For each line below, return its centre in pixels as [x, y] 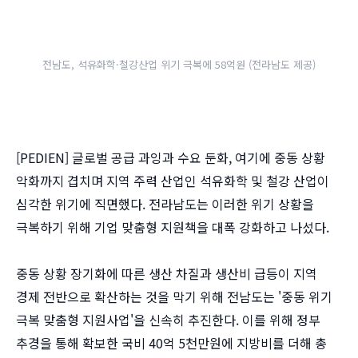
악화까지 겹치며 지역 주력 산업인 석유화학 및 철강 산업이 [173, 181]
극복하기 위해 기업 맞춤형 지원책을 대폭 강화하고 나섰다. [173, 227]
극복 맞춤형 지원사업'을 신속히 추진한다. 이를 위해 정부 [168, 320]
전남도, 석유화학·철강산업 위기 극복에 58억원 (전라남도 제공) [179, 65]
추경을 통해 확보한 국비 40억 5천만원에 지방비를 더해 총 [171, 343]
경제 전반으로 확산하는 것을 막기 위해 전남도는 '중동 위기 [174, 297]
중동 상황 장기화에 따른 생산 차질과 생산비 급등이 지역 [167, 274]
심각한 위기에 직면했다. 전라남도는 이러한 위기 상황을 [165, 204]
